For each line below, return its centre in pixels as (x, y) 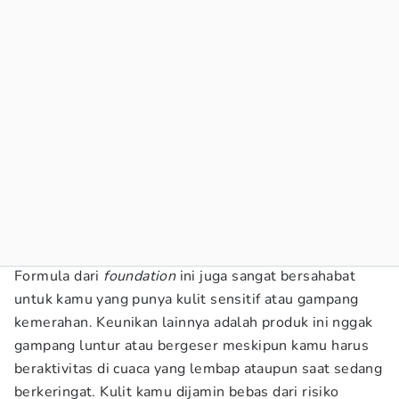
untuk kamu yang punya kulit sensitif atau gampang (187, 299)
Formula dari (59, 276)
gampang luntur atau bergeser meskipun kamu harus (192, 346)
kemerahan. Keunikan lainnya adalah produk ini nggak (194, 322)
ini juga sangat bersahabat (266, 276)
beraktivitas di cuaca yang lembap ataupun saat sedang (199, 369)
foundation (140, 276)
